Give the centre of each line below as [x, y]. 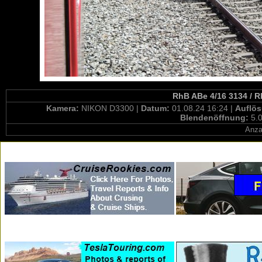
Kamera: [64, 108]
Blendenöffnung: [215, 118]
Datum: [156, 108]
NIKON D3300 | [111, 108]
